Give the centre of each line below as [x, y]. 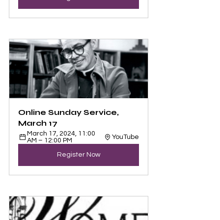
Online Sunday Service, [69, 112]
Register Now [79, 155]
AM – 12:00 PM [50, 140]
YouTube [125, 137]
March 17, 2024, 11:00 [62, 134]
